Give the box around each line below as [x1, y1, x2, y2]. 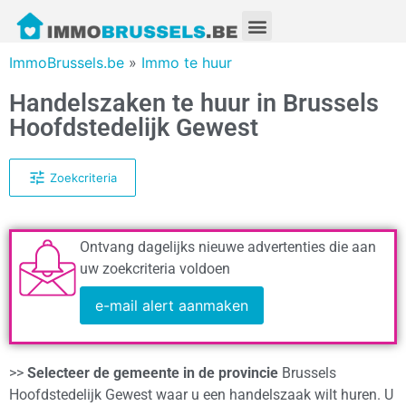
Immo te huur [141, 53, 232, 72]
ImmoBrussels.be [9, 53, 124, 72]
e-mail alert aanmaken [95, 295, 248, 314]
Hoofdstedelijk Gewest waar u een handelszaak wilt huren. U [9, 386, 393, 404]
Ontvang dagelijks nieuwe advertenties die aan [80, 237, 376, 256]
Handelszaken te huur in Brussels [9, 89, 379, 119]
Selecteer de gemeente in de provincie [27, 364, 278, 382]
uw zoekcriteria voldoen [80, 259, 230, 277]
